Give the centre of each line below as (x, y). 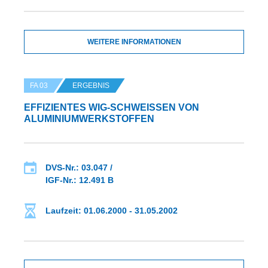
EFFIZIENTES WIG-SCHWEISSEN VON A (112, 108)
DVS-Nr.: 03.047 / (79, 168)
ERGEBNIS (91, 86)
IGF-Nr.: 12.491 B (80, 180)
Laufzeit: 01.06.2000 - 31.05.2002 (112, 211)
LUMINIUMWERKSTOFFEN (86, 119)
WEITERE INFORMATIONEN (134, 42)
